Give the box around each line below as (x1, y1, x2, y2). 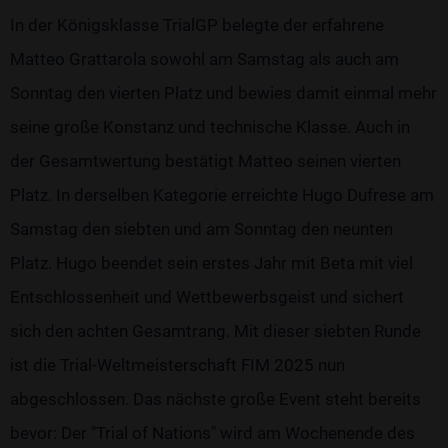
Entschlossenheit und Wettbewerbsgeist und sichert (10, 287, 404, 308)
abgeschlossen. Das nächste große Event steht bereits (10, 389, 421, 410)
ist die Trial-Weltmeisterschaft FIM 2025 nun (10, 355, 345, 376)
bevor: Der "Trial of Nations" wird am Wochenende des (10, 423, 415, 444)
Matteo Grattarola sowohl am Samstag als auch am (10, 49, 399, 70)
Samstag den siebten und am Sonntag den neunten (10, 219, 393, 240)
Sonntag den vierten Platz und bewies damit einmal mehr (10, 83, 437, 104)
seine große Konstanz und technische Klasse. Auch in (10, 117, 410, 138)
